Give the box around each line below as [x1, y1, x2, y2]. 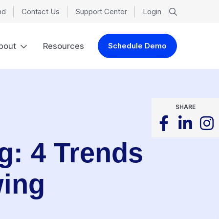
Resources [43, 41, 84, 51]
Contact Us [22, 7, 60, 16]
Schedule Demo [108, 41, 167, 50]
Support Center [75, 7, 127, 16]
